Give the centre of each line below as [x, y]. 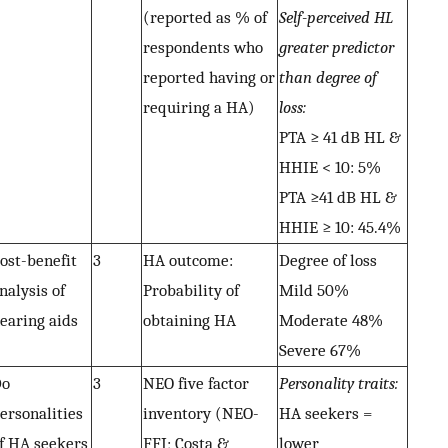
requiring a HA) [199, 107]
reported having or [209, 77]
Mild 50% [314, 290]
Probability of [191, 290]
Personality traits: [338, 383]
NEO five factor [196, 383]
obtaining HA [189, 320]
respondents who [203, 47]
